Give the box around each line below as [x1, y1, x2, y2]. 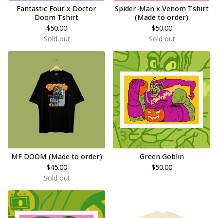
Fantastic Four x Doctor [17, 4, 96, 13]
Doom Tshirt [35, 13, 78, 22]
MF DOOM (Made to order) [11, 152, 102, 161]
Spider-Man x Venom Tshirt [114, 4, 209, 13]
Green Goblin [139, 152, 184, 161]
